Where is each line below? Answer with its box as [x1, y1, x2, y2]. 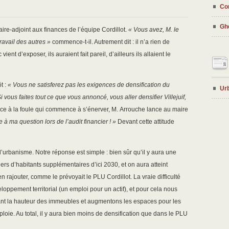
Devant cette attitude [116, 118, 174, 126]
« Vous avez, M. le [128, 26, 179, 34]
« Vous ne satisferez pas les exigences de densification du [8, 81, 170, 89]
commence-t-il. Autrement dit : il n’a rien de [51, 38, 170, 46]
